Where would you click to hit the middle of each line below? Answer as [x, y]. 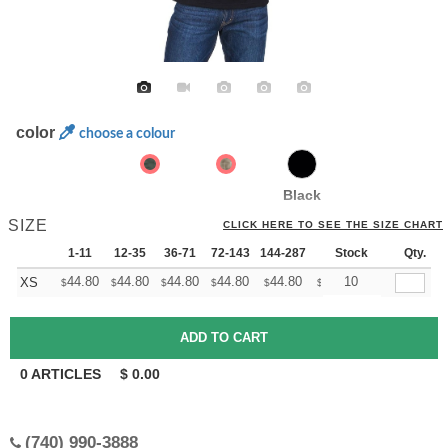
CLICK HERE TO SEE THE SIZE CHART [333, 224]
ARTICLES [66, 374]
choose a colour [127, 134]
